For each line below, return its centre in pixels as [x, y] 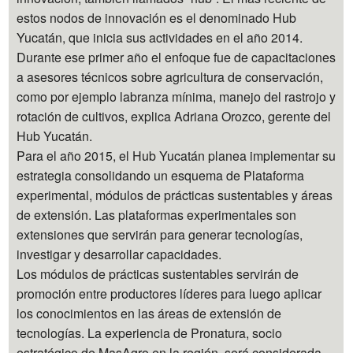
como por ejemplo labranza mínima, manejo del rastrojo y [176, 96]
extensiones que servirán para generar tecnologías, [160, 234]
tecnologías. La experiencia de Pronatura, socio [150, 333]
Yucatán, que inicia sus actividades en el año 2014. [160, 37]
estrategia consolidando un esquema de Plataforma [161, 175]
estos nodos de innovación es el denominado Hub [157, 17]
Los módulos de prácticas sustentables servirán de [158, 273]
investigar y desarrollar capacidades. [119, 254]
